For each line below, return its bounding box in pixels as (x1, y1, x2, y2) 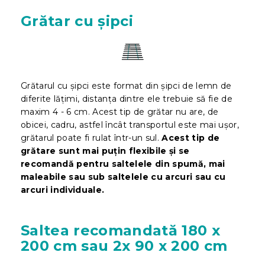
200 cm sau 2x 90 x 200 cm (21, 237, 228, 254)
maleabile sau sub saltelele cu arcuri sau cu (21, 171, 226, 182)
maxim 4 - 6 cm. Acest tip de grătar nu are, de (21, 106, 219, 117)
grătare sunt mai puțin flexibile (21, 145, 167, 156)
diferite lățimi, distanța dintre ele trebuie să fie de (21, 93, 232, 104)
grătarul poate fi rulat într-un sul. (21, 132, 162, 143)
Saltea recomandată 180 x (21, 221, 220, 239)
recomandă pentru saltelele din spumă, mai (21, 158, 225, 169)
